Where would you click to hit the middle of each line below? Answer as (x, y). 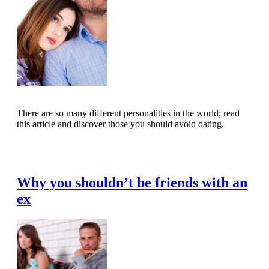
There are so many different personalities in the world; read (128, 113)
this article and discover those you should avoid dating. (120, 124)
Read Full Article (58, 151)
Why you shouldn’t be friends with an (132, 182)
